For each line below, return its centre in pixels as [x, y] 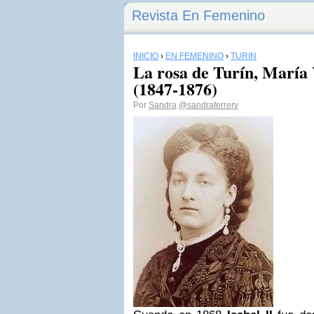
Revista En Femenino [198, 15]
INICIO [146, 56]
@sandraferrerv [209, 105]
